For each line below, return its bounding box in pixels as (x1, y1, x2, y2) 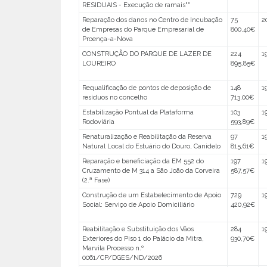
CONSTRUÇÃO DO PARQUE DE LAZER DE (82, 50, 212, 58)
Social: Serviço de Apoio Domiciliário (82, 201, 194, 209)
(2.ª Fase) (82, 176, 110, 184)
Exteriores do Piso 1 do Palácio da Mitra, (82, 235, 204, 243)
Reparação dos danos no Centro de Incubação (82, 16, 222, 24)
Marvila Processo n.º (82, 244, 144, 252)
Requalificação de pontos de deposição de (82, 84, 211, 92)
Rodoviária (82, 118, 114, 126)
